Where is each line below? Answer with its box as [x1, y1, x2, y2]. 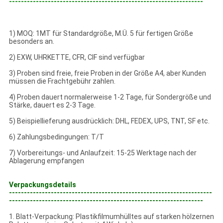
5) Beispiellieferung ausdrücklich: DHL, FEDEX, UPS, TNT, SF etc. [8, 117, 210, 125]
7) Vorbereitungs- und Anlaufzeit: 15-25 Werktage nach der [8, 149, 197, 157]
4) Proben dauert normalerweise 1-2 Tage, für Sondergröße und [8, 93, 211, 102]
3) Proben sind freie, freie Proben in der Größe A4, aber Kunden [8, 69, 206, 78]
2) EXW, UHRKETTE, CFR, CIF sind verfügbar [8, 53, 145, 62]
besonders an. [8, 37, 54, 46]
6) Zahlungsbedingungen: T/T [8, 133, 104, 141]
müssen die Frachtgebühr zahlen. [8, 77, 115, 86]
